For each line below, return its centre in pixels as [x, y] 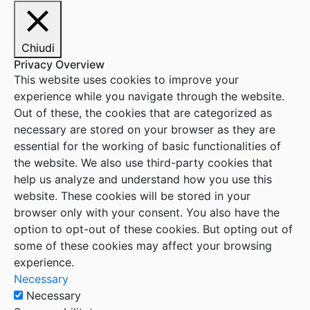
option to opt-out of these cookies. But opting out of [153, 229]
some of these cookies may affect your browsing [143, 246]
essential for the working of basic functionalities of [147, 146]
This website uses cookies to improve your [126, 80]
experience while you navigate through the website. [149, 96]
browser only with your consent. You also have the [147, 212]
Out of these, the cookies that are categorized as [143, 113]
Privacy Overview [59, 64]
